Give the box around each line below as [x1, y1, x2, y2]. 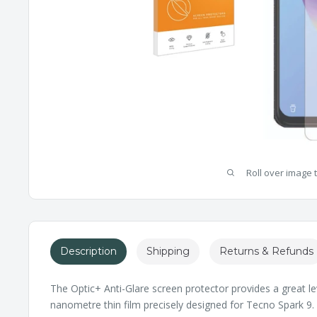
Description [60, 244, 117, 258]
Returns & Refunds [219, 244, 313, 258]
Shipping [146, 244, 190, 258]
